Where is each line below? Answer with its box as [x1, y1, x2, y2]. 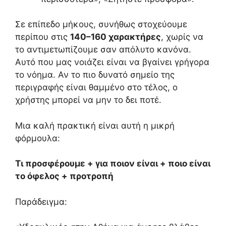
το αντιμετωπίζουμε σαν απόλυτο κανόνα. [15, 44, 191, 55]
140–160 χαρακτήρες [70, 32, 161, 42]
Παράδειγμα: [15, 196, 67, 207]
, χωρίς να [161, 32, 203, 42]
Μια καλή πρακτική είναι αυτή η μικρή [15, 120, 175, 131]
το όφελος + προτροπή [15, 171, 114, 182]
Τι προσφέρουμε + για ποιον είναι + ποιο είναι [15, 158, 210, 169]
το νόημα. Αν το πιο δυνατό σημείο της [15, 70, 175, 80]
